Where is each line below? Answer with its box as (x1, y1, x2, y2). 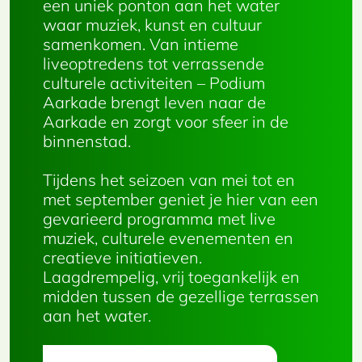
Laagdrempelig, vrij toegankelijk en (43, 267, 300, 287)
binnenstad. (43, 131, 131, 151)
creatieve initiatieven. (43, 247, 202, 267)
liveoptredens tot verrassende (43, 53, 264, 74)
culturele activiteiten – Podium (43, 73, 265, 93)
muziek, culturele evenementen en (43, 228, 293, 248)
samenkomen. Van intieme (43, 34, 238, 54)
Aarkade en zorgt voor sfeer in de (43, 112, 288, 132)
